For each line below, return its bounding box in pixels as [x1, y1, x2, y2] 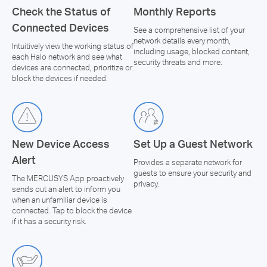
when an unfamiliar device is [12, 195, 107, 205]
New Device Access [12, 136, 110, 151]
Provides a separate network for [133, 157, 242, 167]
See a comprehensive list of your [133, 25, 245, 35]
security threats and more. [133, 57, 222, 67]
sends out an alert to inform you [12, 184, 120, 194]
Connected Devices [12, 20, 109, 35]
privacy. [133, 179, 159, 189]
